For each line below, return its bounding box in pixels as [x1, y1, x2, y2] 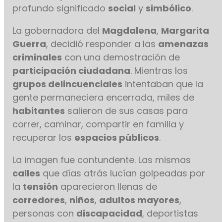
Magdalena [102, 24, 157, 37]
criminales [12, 51, 62, 64]
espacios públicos [74, 131, 160, 144]
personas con [12, 207, 77, 220]
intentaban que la [122, 78, 204, 91]
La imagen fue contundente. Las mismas [12, 154, 191, 166]
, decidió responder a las [46, 38, 159, 51]
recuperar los [12, 131, 75, 144]
